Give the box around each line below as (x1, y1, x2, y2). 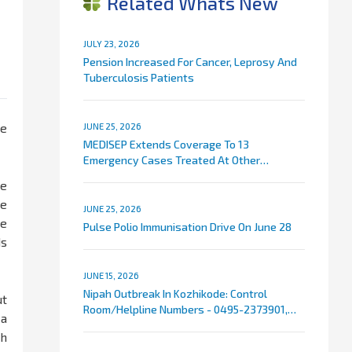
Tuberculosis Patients (82, 71, 194, 85)
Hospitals (82, 169, 132, 183)
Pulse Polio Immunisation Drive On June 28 (82, 220, 291, 234)
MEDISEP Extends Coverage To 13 (82, 137, 249, 152)
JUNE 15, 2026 (82, 270, 139, 281)
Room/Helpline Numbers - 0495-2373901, (82, 302, 288, 317)
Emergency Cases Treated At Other (82, 153, 260, 167)
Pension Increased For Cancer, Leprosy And (82, 55, 297, 69)
